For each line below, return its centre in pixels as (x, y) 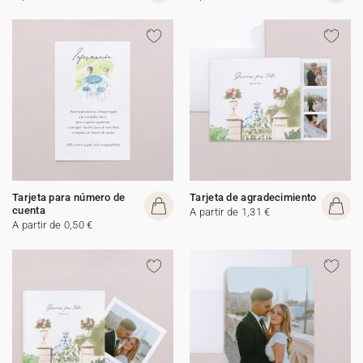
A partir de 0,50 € (53, 225)
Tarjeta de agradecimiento (253, 197)
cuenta (29, 210)
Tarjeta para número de (69, 197)
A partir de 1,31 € (230, 212)
